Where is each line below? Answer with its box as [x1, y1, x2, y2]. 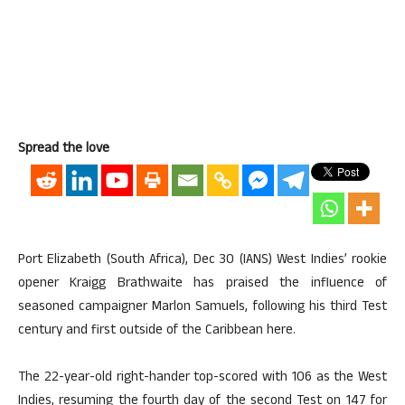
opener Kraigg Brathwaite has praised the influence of [18, 273, 387, 296]
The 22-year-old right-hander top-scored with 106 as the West [18, 367, 387, 390]
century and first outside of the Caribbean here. [18, 320, 296, 343]
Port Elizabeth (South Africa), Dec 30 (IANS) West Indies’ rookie [18, 250, 387, 272]
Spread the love [18, 138, 109, 161]
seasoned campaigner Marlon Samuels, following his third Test [18, 297, 387, 319]
